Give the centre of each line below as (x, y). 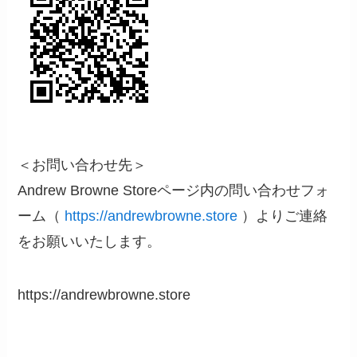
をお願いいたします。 (90, 241)
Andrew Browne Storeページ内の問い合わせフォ (174, 190)
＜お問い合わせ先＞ (82, 165)
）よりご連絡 (283, 216)
